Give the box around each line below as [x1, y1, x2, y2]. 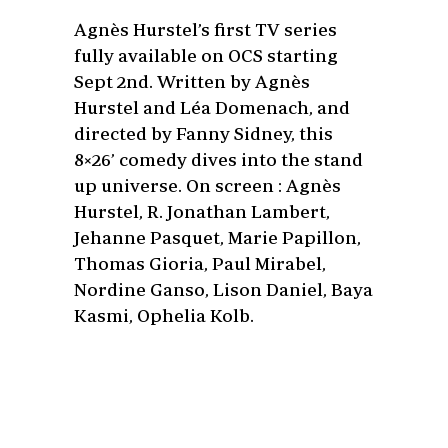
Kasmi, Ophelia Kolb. [74, 304, 254, 326]
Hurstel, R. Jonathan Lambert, [74, 200, 330, 222]
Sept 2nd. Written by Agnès [74, 70, 310, 92]
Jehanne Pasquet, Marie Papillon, [74, 226, 361, 248]
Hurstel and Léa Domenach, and [74, 96, 350, 118]
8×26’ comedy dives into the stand [74, 148, 363, 170]
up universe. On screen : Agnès [74, 174, 341, 196]
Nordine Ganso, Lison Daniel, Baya [74, 278, 373, 300]
